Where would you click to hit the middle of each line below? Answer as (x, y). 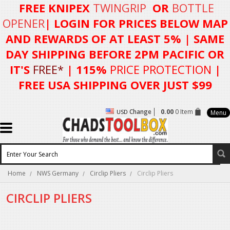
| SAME (204, 39)
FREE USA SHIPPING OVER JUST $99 (115, 85)
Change (140, 112)
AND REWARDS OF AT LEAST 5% (95, 39)
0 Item (184, 112)
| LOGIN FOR (80, 23)
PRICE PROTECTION (160, 69)
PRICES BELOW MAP (171, 23)
